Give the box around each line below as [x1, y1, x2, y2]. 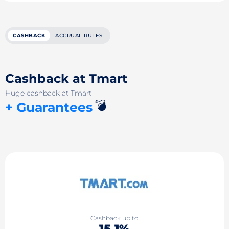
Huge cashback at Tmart [5, 88, 91, 98]
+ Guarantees [5, 100, 93, 115]
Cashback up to [90, 214, 139, 222]
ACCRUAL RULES [55, 32, 103, 39]
